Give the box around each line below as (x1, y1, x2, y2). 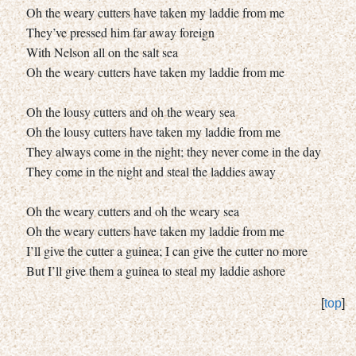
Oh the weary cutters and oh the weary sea (26, 202, 239, 219)
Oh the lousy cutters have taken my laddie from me (26, 122, 281, 140)
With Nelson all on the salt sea (26, 43, 178, 60)
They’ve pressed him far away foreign (26, 23, 215, 41)
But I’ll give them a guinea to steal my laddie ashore (26, 261, 285, 279)
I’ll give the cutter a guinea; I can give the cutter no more (26, 242, 308, 259)
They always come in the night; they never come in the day (26, 142, 321, 160)
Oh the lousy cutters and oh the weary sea (26, 103, 235, 120)
